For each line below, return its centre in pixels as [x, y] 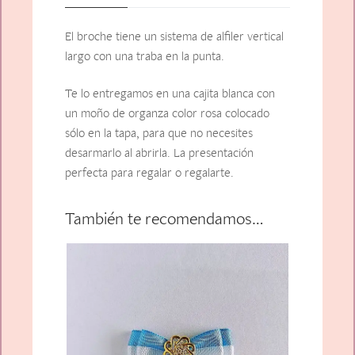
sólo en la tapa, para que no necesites [158, 133]
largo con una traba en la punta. [144, 55]
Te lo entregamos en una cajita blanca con [170, 94]
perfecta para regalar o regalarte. [149, 173]
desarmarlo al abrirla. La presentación [159, 153]
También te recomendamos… [164, 218]
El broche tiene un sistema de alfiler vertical [174, 36]
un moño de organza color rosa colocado [167, 113]
